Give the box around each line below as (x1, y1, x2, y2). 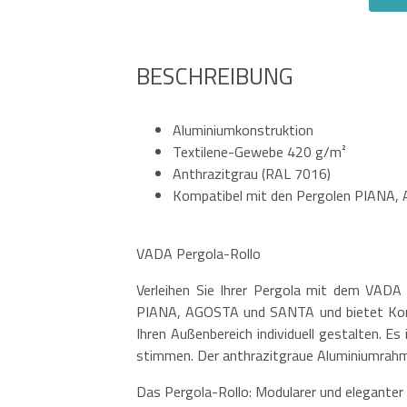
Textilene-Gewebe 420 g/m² (173, 140, 346, 163)
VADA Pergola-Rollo (136, 242, 261, 264)
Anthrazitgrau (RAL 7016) (173, 162, 331, 184)
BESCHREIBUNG (136, 57, 293, 94)
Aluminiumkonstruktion (173, 118, 313, 141)
